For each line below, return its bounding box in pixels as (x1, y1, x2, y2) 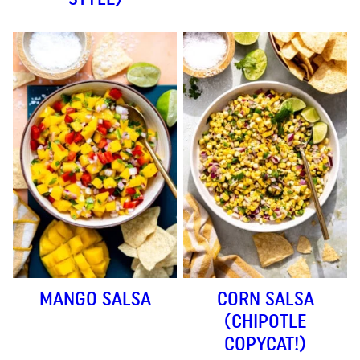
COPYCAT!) (224, 332, 306, 356)
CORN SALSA (216, 287, 314, 311)
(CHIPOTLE (224, 309, 306, 333)
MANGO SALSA (39, 287, 151, 311)
